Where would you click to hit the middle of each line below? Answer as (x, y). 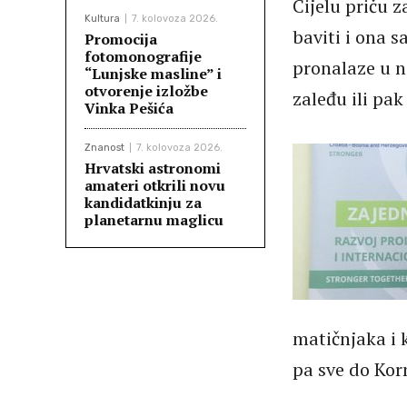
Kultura (102, 19)
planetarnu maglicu (154, 220)
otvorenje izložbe (146, 91)
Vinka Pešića (129, 108)
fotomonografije (143, 56)
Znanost (104, 148)
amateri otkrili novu (155, 185)
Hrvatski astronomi (153, 168)
